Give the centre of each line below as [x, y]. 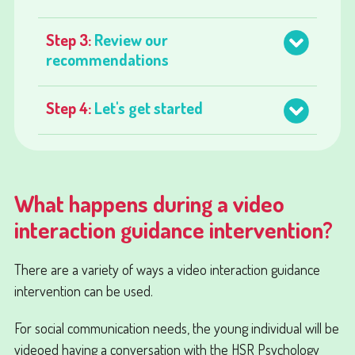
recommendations [107, 59]
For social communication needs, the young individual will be [176, 327]
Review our [131, 39]
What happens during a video [149, 203]
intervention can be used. [85, 290]
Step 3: [70, 39]
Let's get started [148, 107]
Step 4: [70, 107]
